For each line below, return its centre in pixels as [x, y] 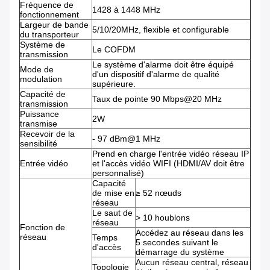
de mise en [113, 193]
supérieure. [114, 84]
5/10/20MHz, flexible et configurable [161, 30]
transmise [39, 124]
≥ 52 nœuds [159, 193]
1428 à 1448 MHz [126, 10]
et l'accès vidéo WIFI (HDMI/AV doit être [168, 164]
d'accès [107, 247]
